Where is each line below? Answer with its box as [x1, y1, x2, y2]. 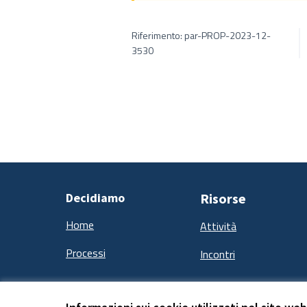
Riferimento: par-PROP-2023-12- [132, 28, 271, 42]
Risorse [200, 190, 246, 207]
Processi [66, 245, 106, 261]
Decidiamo [66, 190, 125, 206]
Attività [200, 218, 236, 234]
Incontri [200, 246, 235, 262]
